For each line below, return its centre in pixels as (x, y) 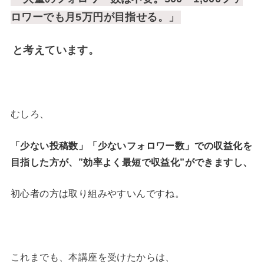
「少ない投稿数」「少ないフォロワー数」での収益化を (131, 146)
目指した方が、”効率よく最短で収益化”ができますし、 (131, 162)
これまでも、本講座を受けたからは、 (93, 257)
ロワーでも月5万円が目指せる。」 (95, 17)
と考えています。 (56, 50)
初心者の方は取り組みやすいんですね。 (98, 194)
